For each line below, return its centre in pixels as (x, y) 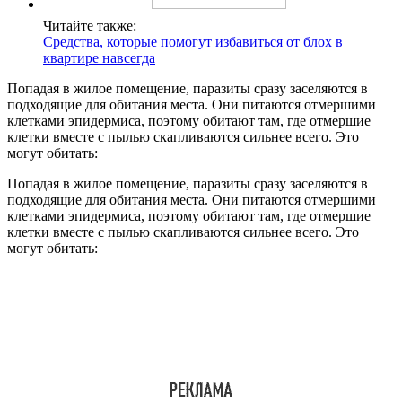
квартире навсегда (99, 57)
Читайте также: (90, 25)
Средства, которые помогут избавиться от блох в (193, 41)
